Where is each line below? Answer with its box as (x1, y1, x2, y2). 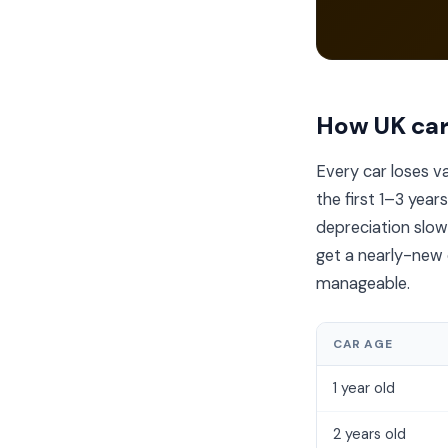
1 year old (333, 379, 395, 397)
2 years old (333, 425, 406, 443)
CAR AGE (333, 336, 393, 352)
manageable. (316, 273, 410, 294)
